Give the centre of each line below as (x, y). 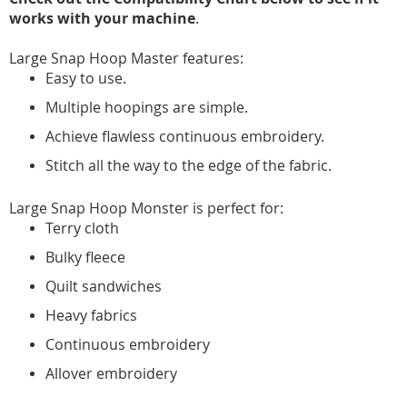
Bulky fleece (85, 257)
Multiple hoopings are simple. (147, 107)
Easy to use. (86, 78)
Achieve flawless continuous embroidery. (185, 136)
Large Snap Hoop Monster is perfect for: (146, 208)
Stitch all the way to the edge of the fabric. (189, 165)
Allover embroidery (111, 373)
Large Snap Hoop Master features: (126, 58)
